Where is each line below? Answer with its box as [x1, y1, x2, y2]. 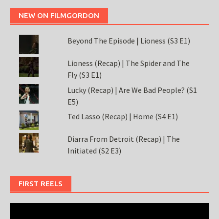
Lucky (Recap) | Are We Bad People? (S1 [67, 85, 197, 95]
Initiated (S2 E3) [67, 146, 121, 156]
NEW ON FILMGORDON [19, 11, 99, 20]
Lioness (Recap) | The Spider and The [67, 58, 190, 68]
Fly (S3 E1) [67, 70, 102, 80]
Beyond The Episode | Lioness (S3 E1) [67, 35, 190, 45]
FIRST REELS [19, 179, 63, 188]
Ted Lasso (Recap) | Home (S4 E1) [67, 111, 178, 121]
